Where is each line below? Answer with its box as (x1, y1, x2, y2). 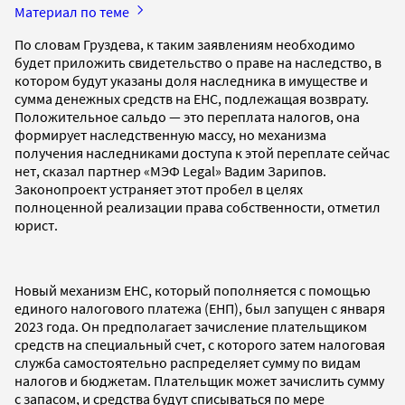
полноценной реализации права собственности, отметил (14, 197, 381, 216)
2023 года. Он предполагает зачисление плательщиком (14, 316, 367, 335)
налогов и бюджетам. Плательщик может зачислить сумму (14, 371, 384, 390)
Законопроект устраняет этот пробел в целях (14, 179, 303, 198)
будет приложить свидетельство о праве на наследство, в (14, 52, 381, 71)
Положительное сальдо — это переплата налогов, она (14, 107, 360, 126)
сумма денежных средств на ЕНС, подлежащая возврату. (14, 89, 369, 108)
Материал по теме (14, 2, 132, 21)
